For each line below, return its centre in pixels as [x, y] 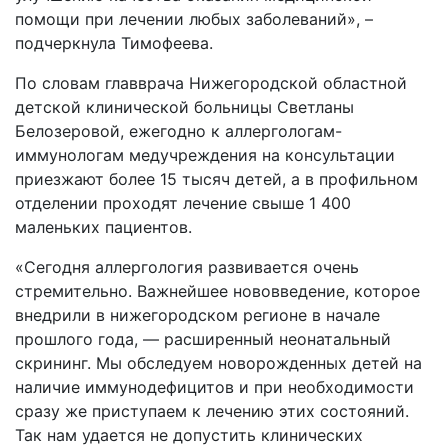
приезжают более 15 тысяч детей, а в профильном [216, 179]
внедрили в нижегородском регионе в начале [197, 315]
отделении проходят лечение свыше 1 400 [183, 203]
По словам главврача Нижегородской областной [211, 83]
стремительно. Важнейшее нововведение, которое [217, 291]
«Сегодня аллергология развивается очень [187, 267]
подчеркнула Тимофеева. [114, 43]
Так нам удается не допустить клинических [189, 435]
